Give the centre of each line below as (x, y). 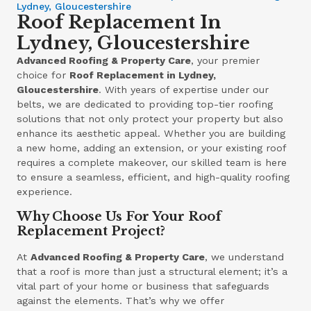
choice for (43, 75)
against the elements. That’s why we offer (121, 300)
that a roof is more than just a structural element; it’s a (152, 271)
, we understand (245, 257)
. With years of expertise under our (184, 90)
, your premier (226, 61)
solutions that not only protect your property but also (150, 119)
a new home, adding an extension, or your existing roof (152, 148)
